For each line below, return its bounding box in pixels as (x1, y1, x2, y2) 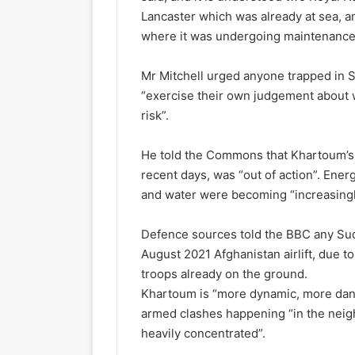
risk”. (141, 107, 169, 123)
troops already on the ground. (141, 265, 307, 281)
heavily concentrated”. (141, 325, 265, 341)
